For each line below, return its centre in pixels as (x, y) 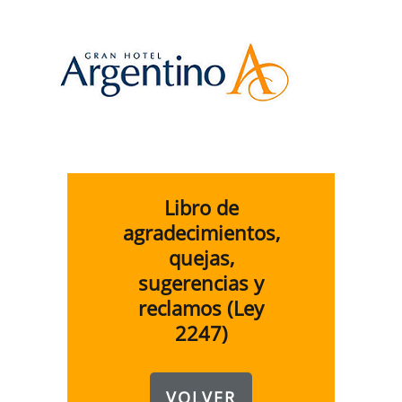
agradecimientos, (201, 232)
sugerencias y (201, 283)
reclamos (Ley (201, 308)
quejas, (201, 258)
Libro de (201, 207)
